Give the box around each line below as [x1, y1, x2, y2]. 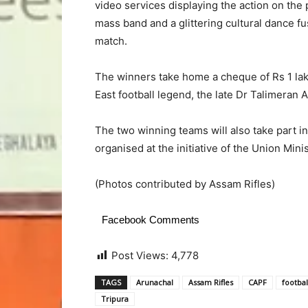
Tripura [101, 294, 129, 305]
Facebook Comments [102, 214, 199, 226]
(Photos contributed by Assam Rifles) [95, 177, 275, 191]
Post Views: [111, 249, 168, 263]
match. [95, 34, 127, 48]
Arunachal [136, 277, 173, 288]
